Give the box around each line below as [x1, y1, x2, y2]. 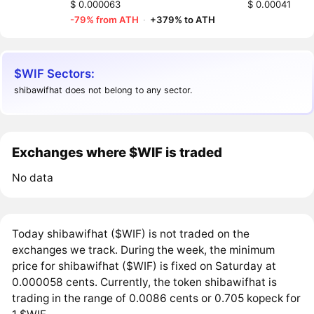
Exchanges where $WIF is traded [12, 144, 223, 160]
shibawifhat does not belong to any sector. [14, 85, 193, 95]
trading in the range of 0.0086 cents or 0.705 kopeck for [12, 291, 301, 305]
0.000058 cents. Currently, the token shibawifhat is [12, 275, 278, 289]
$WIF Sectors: [14, 66, 95, 81]
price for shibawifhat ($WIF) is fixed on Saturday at [12, 259, 277, 273]
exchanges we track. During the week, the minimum [12, 243, 275, 257]
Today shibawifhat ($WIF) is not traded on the [12, 226, 250, 240]
